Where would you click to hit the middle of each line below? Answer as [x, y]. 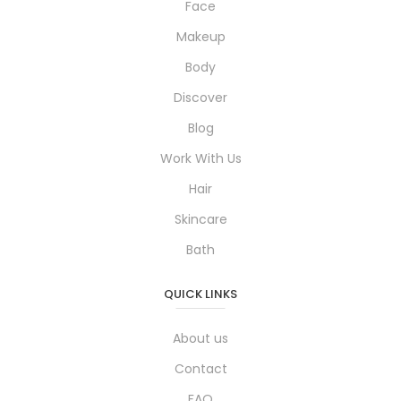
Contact [200, 369]
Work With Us [200, 159]
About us [200, 339]
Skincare [200, 220]
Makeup [200, 37]
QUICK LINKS [200, 294]
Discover [200, 98]
